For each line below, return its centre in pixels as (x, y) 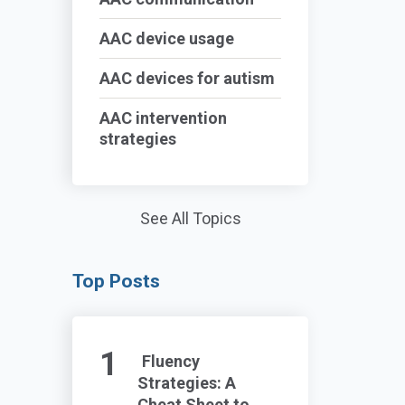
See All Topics (190, 218)
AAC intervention (164, 118)
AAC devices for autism (188, 78)
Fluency (171, 361)
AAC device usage (167, 38)
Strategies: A (186, 383)
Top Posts (117, 281)
